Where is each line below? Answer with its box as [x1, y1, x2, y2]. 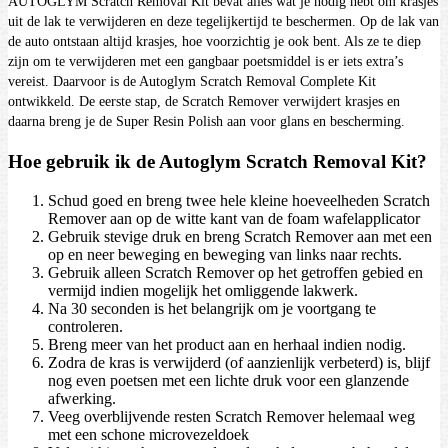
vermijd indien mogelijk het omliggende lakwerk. [48, 281, 358, 299]
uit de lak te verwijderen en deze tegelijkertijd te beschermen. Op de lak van [8, 14, 439, 30]
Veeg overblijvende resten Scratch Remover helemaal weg [48, 407, 415, 425]
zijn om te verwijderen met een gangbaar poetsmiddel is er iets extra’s [8, 54, 403, 70]
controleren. [48, 317, 123, 335]
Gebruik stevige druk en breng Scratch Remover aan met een [48, 227, 432, 245]
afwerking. [48, 389, 116, 407]
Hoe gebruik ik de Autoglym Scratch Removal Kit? [8, 151, 427, 173]
